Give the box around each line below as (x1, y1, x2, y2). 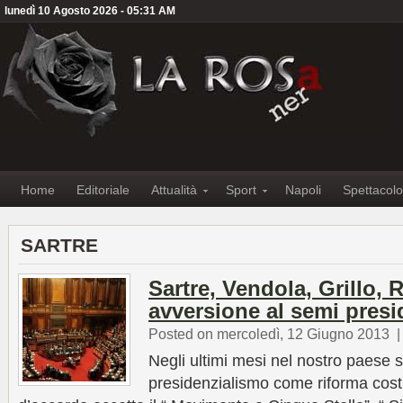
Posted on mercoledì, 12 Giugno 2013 (148, 326, 390, 342)
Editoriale (76, 183, 130, 197)
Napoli (285, 183, 321, 197)
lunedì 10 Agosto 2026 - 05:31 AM (4, 4, 175, 17)
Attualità (151, 183, 197, 197)
